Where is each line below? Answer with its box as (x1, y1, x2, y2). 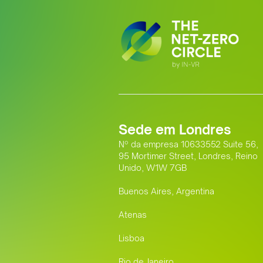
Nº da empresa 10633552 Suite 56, (119, 139, 258, 150)
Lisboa (119, 233, 144, 244)
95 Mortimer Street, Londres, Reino (119, 151, 258, 161)
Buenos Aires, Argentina (119, 186, 214, 197)
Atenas (119, 210, 147, 220)
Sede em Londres (119, 122, 231, 138)
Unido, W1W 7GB (119, 163, 187, 173)
